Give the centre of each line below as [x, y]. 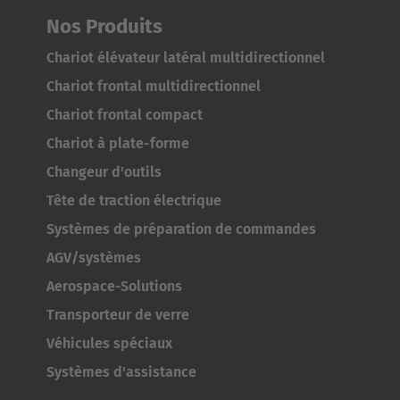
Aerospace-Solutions [114, 287]
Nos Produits [104, 27]
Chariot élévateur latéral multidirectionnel [186, 58]
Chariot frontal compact [125, 115]
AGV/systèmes [94, 258]
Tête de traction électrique [134, 201]
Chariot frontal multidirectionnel [154, 87]
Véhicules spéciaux [109, 344]
